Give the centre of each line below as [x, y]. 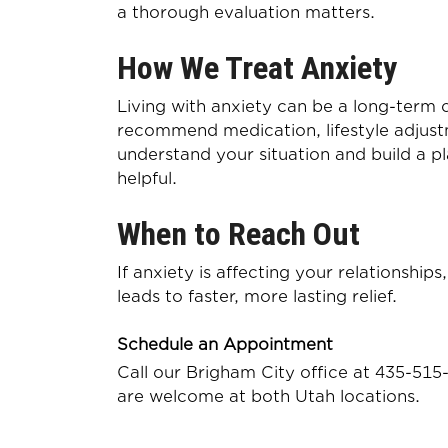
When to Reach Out [238, 234]
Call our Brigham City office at [246, 373]
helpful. [147, 179]
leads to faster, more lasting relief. [257, 297]
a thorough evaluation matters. [246, 13]
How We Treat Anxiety [257, 68]
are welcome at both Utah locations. [268, 397]
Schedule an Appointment [225, 345]
